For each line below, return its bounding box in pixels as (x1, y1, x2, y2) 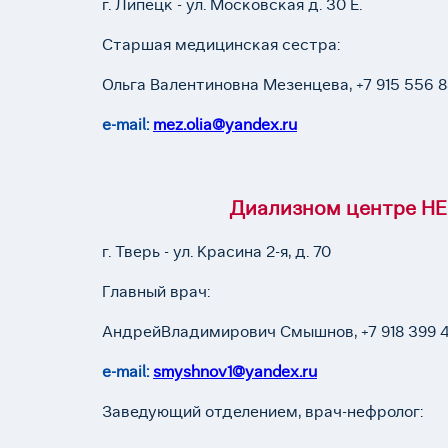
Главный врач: (102, 282, 210, 301)
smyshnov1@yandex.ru (153, 362, 317, 381)
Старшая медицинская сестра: (102, 35, 344, 54)
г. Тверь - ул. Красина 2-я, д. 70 (102, 242, 331, 261)
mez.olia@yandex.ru (153, 115, 297, 134)
